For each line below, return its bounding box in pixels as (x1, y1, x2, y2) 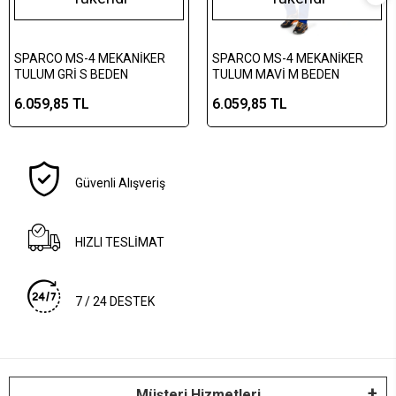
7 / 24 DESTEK (75, 293, 156, 308)
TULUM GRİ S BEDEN (90, 66, 128, 81)
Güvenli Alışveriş (75, 175, 166, 190)
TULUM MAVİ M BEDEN (301, 66, 339, 81)
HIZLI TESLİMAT (75, 234, 165, 249)
